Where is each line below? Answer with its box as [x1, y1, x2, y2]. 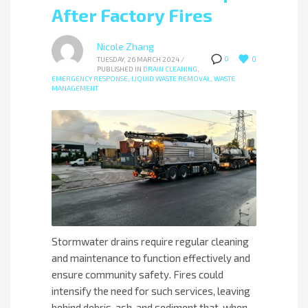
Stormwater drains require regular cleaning [52, 234, 249, 247]
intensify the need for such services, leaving [52, 284, 250, 297]
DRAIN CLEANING [143, 65, 197, 73]
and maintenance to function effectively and [52, 251, 250, 264]
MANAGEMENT [52, 84, 98, 92]
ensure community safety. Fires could [52, 267, 223, 280]
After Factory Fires [52, 4, 212, 25]
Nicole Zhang [97, 41, 154, 52]
